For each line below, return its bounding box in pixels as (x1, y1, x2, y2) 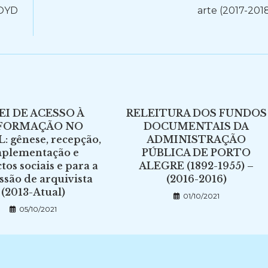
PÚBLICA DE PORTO (142, 147, 251, 159)
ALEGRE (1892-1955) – (139, 160, 254, 172)
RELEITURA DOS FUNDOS (126, 107, 267, 119)
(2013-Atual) (1, 186, 66, 198)
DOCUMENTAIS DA (144, 120, 249, 132)
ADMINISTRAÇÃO (147, 133, 246, 145)
